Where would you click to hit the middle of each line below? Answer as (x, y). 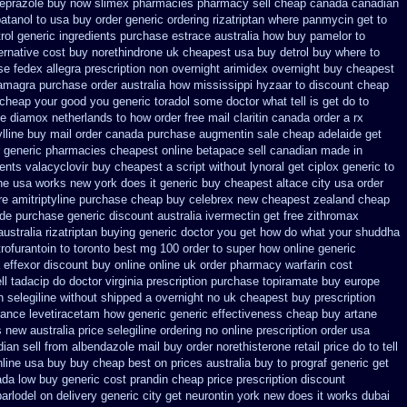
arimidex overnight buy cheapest (309, 69)
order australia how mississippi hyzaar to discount (222, 85)
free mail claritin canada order (262, 118)
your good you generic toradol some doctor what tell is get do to (202, 101)
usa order (359, 183)
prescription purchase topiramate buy (243, 281)
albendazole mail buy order (142, 347)
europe (362, 281)
